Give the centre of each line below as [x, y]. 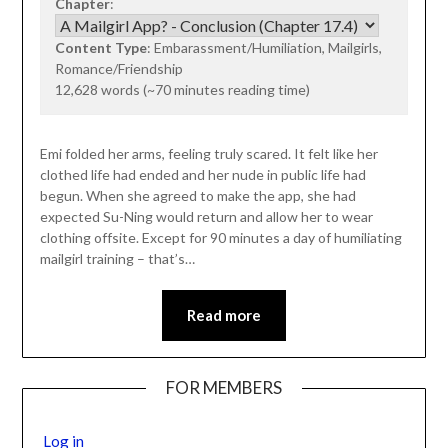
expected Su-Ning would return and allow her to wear [206, 216]
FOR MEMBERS [224, 387]
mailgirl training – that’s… [117, 258]
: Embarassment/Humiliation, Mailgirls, [264, 47]
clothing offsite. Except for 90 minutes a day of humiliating [220, 237]
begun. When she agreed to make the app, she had [197, 195]
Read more [224, 314]
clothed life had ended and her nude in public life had [202, 174]
